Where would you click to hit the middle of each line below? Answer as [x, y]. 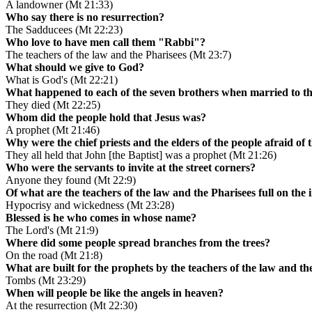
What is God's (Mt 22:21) [62, 80]
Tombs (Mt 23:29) [46, 281]
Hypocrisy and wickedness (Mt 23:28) [90, 205]
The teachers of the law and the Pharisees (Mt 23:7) [118, 55]
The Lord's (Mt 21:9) [52, 231]
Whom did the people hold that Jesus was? [106, 118]
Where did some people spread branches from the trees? [138, 243]
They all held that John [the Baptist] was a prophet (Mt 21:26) [141, 155]
